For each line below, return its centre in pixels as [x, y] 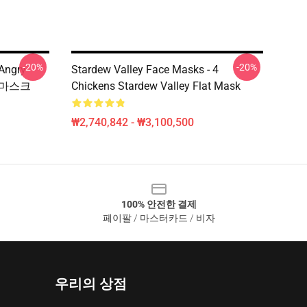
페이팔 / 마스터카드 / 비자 [159, 218]
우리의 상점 [91, 284]
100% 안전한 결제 [159, 204]
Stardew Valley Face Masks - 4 [145, 70]
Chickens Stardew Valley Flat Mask [156, 86]
